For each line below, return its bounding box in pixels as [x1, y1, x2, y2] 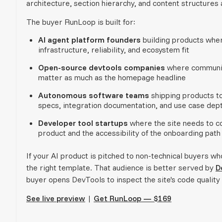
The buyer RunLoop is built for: [26, 16, 135, 27]
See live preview [26, 193, 85, 203]
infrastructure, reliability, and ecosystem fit [38, 44, 189, 55]
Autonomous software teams [38, 90, 149, 100]
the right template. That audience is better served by [26, 162, 216, 172]
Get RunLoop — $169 [94, 193, 171, 203]
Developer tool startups [38, 117, 128, 128]
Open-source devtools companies [38, 62, 165, 72]
